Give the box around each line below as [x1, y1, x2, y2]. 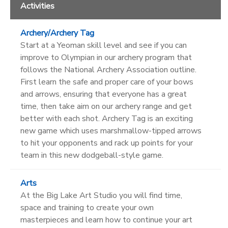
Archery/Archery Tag [20, 27, 94, 39]
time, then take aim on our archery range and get [20, 100, 192, 112]
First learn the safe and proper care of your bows [20, 76, 193, 88]
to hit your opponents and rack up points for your [20, 137, 193, 149]
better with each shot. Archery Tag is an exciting [20, 112, 193, 124]
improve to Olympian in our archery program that [20, 51, 192, 63]
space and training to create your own [20, 202, 154, 213]
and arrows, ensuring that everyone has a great [20, 88, 187, 100]
